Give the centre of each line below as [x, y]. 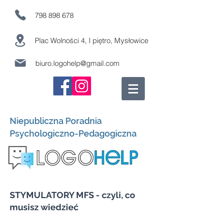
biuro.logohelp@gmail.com [77, 63]
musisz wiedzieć [44, 207]
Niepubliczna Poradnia [56, 121]
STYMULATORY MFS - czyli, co [72, 195]
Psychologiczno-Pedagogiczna [73, 133]
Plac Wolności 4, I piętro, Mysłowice [92, 40]
